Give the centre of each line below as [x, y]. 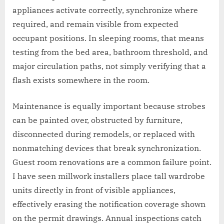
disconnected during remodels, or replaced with [104, 134]
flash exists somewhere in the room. [81, 80]
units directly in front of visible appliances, [94, 190]
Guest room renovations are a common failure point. [112, 162]
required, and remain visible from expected [95, 24]
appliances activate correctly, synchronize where [105, 10]
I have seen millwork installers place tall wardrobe [109, 176]
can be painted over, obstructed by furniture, [97, 120]
